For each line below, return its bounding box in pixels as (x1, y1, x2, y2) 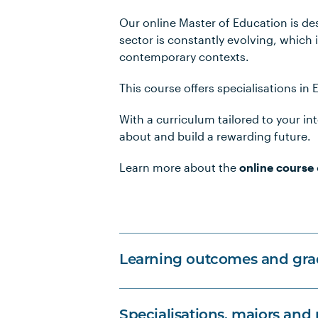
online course (239, 160, 314, 174)
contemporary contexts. (119, 50, 249, 63)
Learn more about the (119, 160, 239, 174)
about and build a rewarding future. (119, 129, 311, 143)
